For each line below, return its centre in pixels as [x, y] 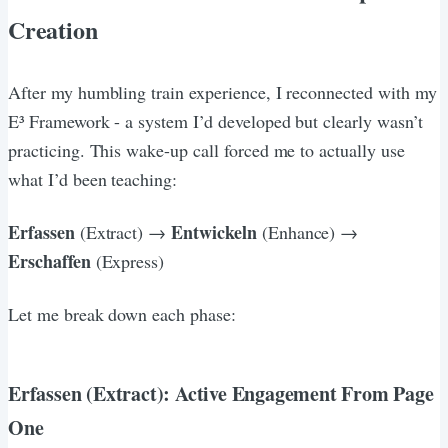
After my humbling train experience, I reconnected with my [222, 91]
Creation [53, 29]
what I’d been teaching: [93, 178]
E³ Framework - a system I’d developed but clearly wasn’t [215, 120]
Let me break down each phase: [122, 313]
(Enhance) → [307, 231]
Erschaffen [49, 260]
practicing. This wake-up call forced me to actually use [206, 149]
